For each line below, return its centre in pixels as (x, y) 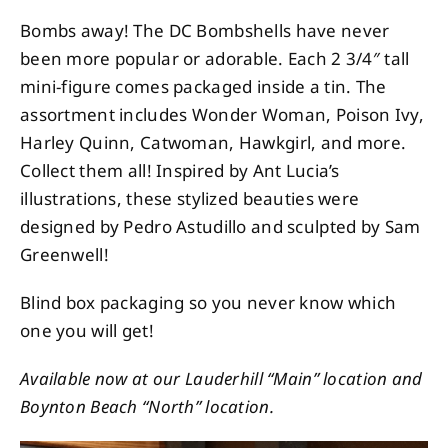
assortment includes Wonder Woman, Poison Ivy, (221, 115)
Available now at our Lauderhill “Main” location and (221, 379)
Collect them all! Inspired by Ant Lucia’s (179, 171)
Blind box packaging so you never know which (208, 303)
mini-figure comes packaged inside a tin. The (203, 87)
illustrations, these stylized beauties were (189, 199)
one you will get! (86, 331)
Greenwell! (64, 255)
